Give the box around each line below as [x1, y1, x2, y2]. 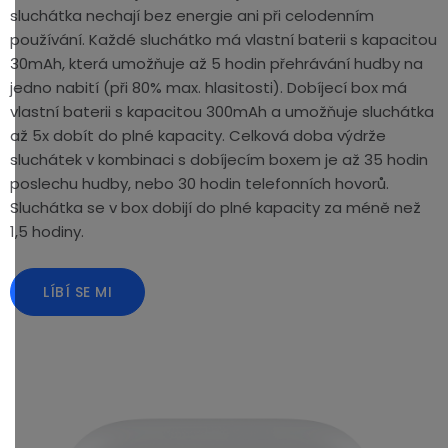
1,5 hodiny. [10, 220, 84, 242]
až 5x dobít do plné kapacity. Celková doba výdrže [10, 124, 386, 146]
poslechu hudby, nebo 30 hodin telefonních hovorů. [10, 172, 389, 194]
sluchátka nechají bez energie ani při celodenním [10, 4, 374, 26]
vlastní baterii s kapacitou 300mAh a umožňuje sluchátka [10, 100, 434, 122]
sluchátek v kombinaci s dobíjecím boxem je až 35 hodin [10, 148, 428, 170]
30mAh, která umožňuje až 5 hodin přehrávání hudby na [10, 52, 423, 74]
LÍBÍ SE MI [43, 281, 112, 302]
